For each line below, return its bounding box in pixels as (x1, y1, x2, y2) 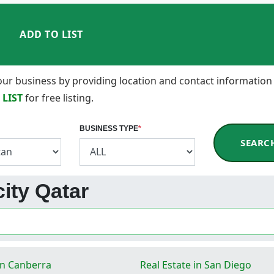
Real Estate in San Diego (140, 257, 251, 272)
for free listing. (25, 91, 94, 105)
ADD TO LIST (20, 28, 83, 42)
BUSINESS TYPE (79, 124, 138, 133)
